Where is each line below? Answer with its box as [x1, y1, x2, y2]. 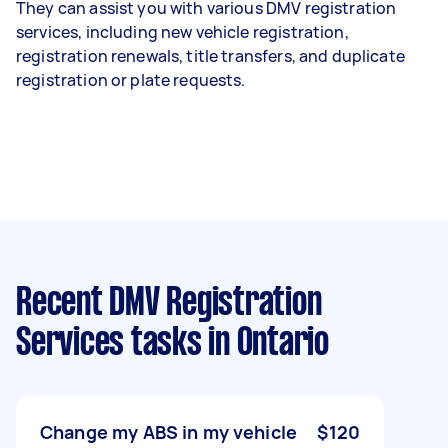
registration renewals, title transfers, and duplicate [16, 44, 405, 67]
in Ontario [201, 325, 329, 362]
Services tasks [16, 325, 202, 362]
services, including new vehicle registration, [16, 20, 349, 43]
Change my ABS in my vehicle [40, 419, 298, 444]
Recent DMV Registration [16, 285, 322, 322]
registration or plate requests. [16, 68, 246, 91]
